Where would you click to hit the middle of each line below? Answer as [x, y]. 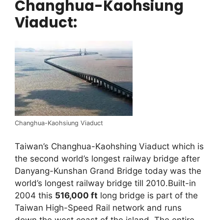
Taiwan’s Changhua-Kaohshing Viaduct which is [109, 146]
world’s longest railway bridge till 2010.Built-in [105, 183]
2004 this [35, 195]
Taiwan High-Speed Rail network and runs [98, 207]
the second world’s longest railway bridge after [107, 158]
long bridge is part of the [148, 195]
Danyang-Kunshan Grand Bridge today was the [108, 171]
